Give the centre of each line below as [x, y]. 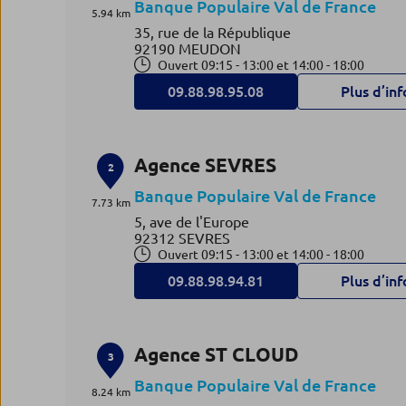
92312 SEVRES [183, 238]
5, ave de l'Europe [192, 222]
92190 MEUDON [188, 49]
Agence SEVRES [206, 165]
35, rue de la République [213, 33]
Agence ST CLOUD [217, 354]
